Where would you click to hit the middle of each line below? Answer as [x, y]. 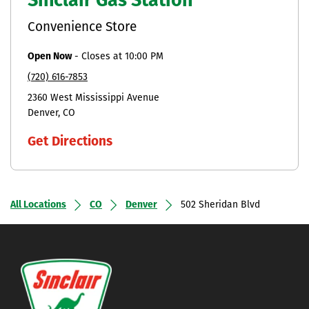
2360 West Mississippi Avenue [93, 98]
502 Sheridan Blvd [220, 205]
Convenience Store [82, 28]
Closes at [103, 57]
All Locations [38, 205]
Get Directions [70, 142]
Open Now [50, 57]
